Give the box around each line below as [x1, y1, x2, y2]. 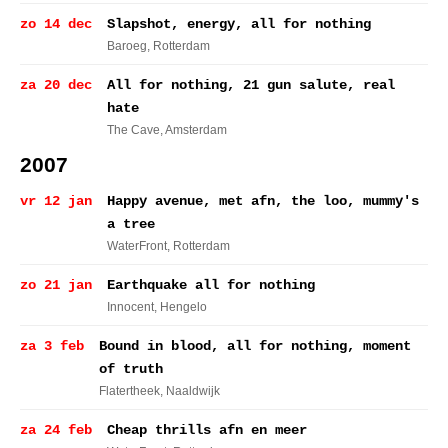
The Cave [107, 123, 160, 137]
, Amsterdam [160, 123, 227, 137]
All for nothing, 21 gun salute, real [107, 77, 395, 93]
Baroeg [107, 39, 147, 53]
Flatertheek [99, 384, 160, 398]
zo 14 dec [20, 16, 92, 32]
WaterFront [107, 239, 167, 253]
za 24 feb [20, 422, 92, 438]
